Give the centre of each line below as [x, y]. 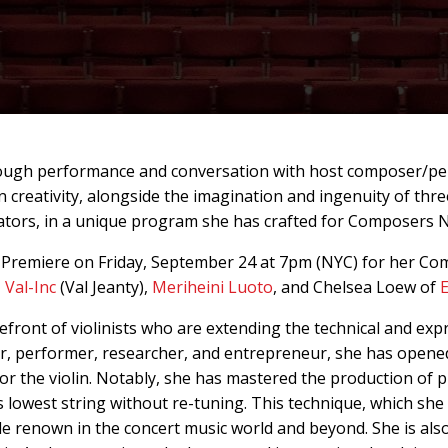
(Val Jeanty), [103, 287]
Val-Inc [30, 287]
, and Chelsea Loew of [356, 287]
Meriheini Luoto [212, 287]
